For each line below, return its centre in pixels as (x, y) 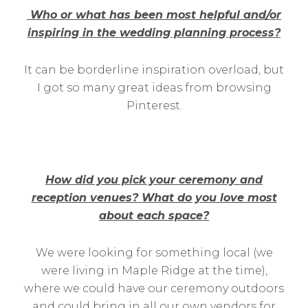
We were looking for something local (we (154, 253)
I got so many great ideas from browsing (154, 88)
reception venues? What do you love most (154, 198)
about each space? (154, 216)
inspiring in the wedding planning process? (154, 33)
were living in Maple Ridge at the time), (154, 271)
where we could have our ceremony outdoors (154, 288)
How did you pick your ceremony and (154, 180)
